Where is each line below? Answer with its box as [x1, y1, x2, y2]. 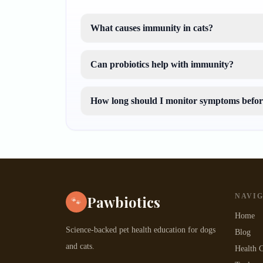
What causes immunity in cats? [90, 23, 213, 33]
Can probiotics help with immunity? [90, 59, 234, 69]
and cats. [66, 242, 95, 251]
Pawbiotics [87, 193, 160, 211]
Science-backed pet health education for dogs [66, 225, 215, 234]
